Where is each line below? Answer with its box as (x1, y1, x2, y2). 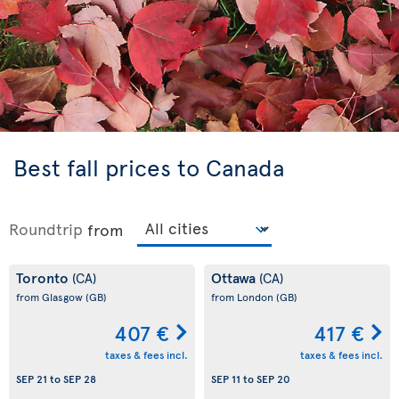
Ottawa (211, 267, 259, 287)
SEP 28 (63, 371, 96, 387)
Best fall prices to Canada (13, 151, 284, 183)
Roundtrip (9, 217, 83, 240)
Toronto (16, 267, 72, 287)
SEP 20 (256, 371, 290, 387)
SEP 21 (16, 371, 47, 387)
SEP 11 (211, 371, 240, 387)
